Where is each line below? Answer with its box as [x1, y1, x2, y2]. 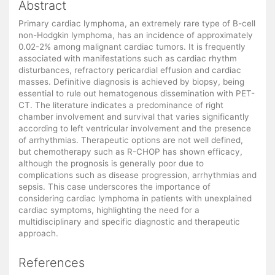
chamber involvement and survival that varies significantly [18, 112, 249, 122]
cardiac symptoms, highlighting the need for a [18, 205, 199, 215]
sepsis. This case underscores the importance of [18, 182, 211, 192]
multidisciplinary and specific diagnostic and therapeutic [18, 217, 240, 227]
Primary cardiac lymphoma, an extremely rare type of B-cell [18, 18, 255, 29]
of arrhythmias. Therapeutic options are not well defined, [18, 135, 243, 145]
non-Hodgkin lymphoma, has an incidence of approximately [18, 30, 253, 41]
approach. [18, 228, 58, 239]
